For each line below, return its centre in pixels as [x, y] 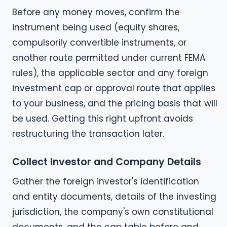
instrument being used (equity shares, [96, 27]
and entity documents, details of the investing [114, 196]
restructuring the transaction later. [88, 134]
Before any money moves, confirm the [96, 12]
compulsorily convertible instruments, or [99, 43]
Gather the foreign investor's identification [106, 181]
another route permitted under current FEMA [109, 58]
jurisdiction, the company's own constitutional [113, 212]
